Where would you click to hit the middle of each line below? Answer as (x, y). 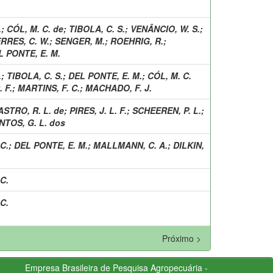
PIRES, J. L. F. (98, 110)
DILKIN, (189, 145)
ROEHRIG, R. (137, 41)
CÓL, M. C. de (35, 28)
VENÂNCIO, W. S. (165, 28)
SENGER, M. (80, 41)
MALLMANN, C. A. (130, 145)
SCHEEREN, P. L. (167, 110)
